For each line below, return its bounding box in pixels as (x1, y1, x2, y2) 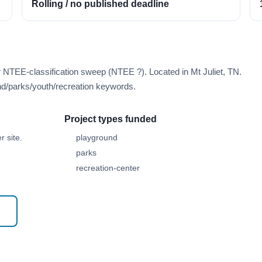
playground (76, 133, 118, 142)
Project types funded (64, 114, 157, 124)
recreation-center (76, 163, 140, 173)
